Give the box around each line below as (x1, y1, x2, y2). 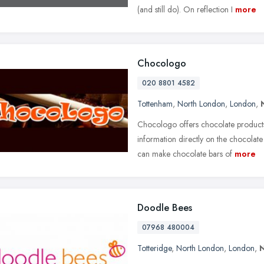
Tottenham (137, 97, 173, 110)
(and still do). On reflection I (137, 3, 233, 15)
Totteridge (137, 242, 171, 254)
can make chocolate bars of (137, 147, 232, 160)
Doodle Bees (137, 200, 192, 214)
